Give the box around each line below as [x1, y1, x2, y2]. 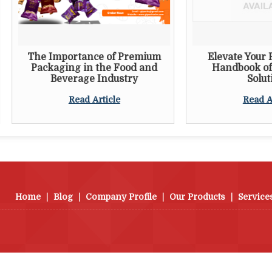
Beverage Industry [10, 73, 98, 84]
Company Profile [86, 192, 157, 202]
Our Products [169, 192, 225, 202]
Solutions [206, 73, 250, 84]
